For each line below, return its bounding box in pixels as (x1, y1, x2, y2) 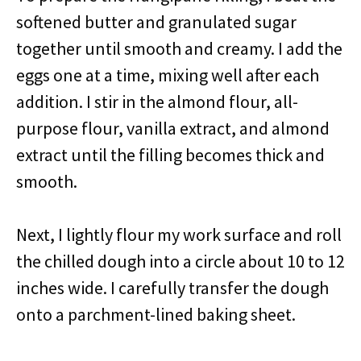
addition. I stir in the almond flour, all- (16, 90, 298, 113)
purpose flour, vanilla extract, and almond (16, 117, 330, 139)
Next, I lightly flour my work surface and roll (16, 223, 342, 246)
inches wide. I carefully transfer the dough (16, 276, 329, 299)
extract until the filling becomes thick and (16, 143, 325, 166)
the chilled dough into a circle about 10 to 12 (16, 250, 345, 272)
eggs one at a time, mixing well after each (16, 64, 319, 86)
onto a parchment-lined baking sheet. (16, 303, 296, 326)
